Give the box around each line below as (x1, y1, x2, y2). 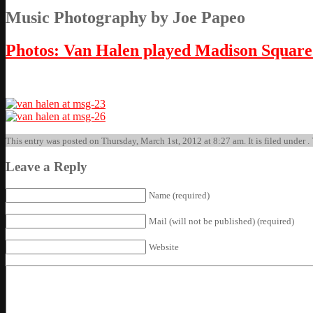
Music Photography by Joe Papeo (6, 8, 245, 27)
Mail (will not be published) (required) (149, 216, 294, 227)
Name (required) (149, 190, 210, 201)
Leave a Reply (6, 159, 87, 175)
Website (149, 242, 179, 253)
